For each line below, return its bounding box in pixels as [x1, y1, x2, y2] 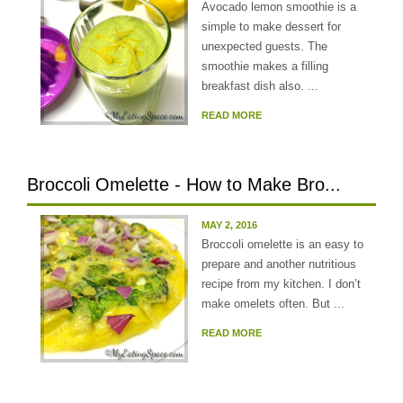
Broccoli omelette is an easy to [201, 237, 363, 251]
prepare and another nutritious [201, 257, 356, 271]
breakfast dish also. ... [201, 79, 318, 93]
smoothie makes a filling [201, 59, 328, 73]
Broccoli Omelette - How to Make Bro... [27, 175, 341, 194]
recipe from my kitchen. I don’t [201, 277, 361, 291]
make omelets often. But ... [201, 297, 345, 310]
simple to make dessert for [201, 20, 341, 33]
